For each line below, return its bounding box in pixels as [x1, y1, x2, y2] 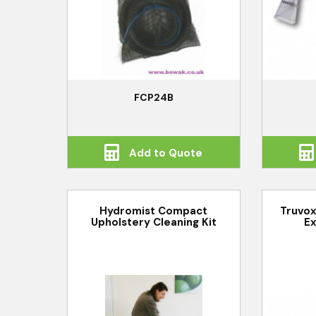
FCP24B [133, 91, 174, 104]
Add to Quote [126, 146, 203, 161]
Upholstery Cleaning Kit [90, 214, 217, 229]
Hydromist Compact [99, 203, 208, 218]
